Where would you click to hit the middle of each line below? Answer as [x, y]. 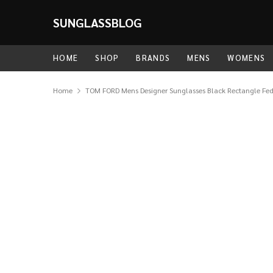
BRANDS [153, 58]
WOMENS [246, 58]
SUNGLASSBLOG [97, 23]
